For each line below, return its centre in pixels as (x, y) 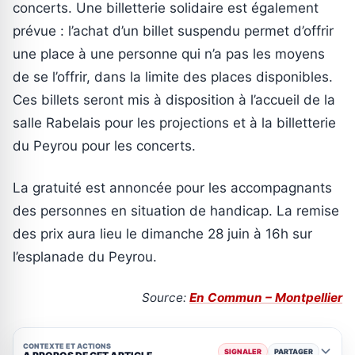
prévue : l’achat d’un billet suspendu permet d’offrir (173, 31)
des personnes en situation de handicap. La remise (176, 211)
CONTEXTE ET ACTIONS (67, 345)
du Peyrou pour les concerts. (104, 146)
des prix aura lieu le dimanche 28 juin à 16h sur (162, 234)
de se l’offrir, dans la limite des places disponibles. (173, 77)
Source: (166, 298)
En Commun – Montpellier (266, 298)
